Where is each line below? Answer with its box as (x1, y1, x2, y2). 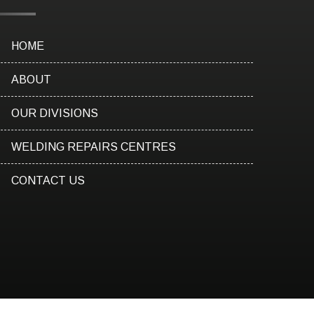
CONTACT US (11, 174, 85, 186)
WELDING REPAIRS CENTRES (11, 140, 176, 153)
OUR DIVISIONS (11, 107, 98, 119)
